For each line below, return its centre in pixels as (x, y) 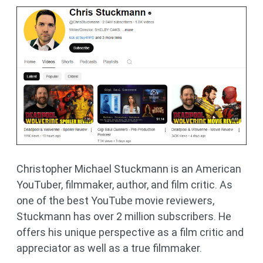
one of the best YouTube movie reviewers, (115, 201)
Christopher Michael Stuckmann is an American (129, 169)
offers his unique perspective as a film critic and (130, 232)
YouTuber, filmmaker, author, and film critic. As (124, 185)
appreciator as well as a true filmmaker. (109, 248)
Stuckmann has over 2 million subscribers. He (124, 217)
